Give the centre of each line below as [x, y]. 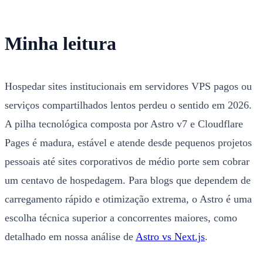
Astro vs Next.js [170, 236]
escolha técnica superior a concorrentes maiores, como [121, 218]
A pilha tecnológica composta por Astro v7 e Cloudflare [124, 124]
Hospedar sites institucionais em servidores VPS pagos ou [128, 86]
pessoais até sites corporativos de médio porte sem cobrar [127, 161]
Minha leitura [60, 44]
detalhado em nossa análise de [70, 236]
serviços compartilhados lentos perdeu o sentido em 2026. [128, 105]
